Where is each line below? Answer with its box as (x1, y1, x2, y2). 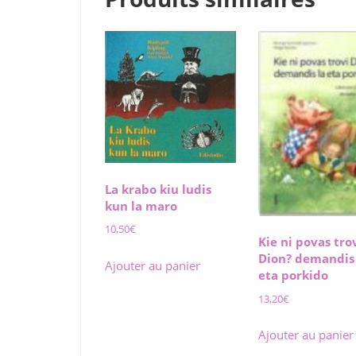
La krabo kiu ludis (105, 180, 211, 197)
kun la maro (105, 197, 177, 214)
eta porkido (258, 267, 329, 284)
